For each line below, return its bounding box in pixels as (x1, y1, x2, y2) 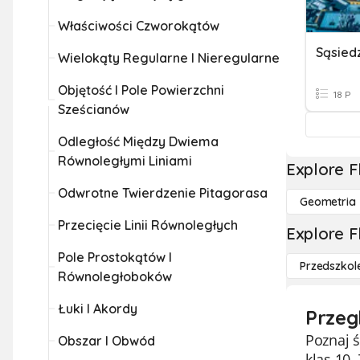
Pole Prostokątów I (58, 249, 172, 265)
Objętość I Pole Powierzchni (58, 82, 224, 98)
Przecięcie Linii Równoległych (58, 217, 238, 233)
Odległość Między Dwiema (58, 133, 219, 149)
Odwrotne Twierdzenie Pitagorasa (58, 185, 268, 201)
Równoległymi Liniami (58, 153, 192, 169)
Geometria (300, 194, 356, 209)
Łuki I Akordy (58, 301, 137, 317)
